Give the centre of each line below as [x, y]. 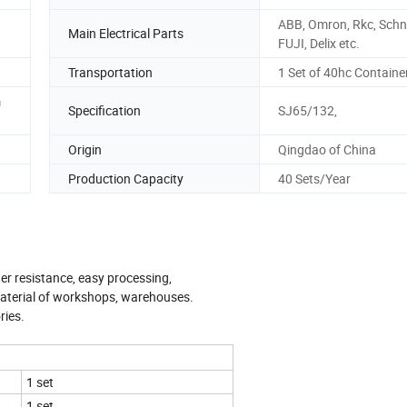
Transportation [110, 72]
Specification [104, 111]
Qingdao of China [327, 149]
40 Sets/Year [314, 178]
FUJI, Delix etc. [319, 43]
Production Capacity [126, 178]
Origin [85, 149]
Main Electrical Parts [126, 34]
